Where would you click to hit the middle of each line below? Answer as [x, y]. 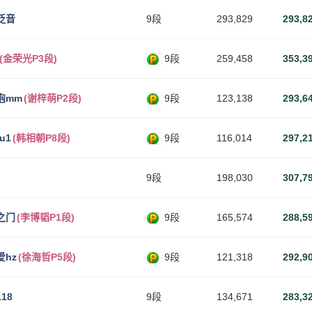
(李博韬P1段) [46, 217]
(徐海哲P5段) [47, 257]
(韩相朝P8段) [41, 138]
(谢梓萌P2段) [53, 98]
